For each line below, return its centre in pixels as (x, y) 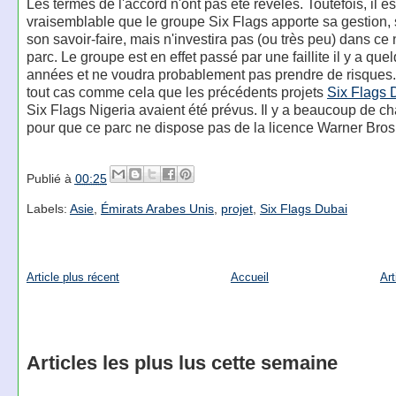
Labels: (48, 209)
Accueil (249, 277)
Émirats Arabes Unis (157, 209)
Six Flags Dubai (303, 209)
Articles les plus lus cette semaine (182, 362)
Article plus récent (72, 277)
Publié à (50, 178)
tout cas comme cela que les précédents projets (176, 92)
